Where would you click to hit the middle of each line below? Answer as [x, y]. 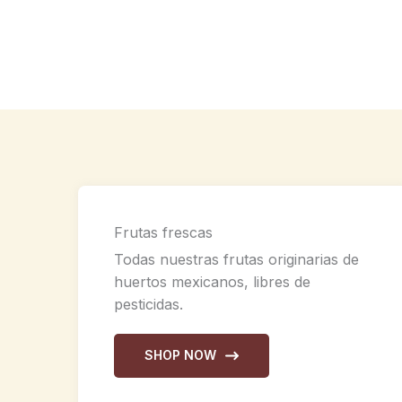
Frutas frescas [163, 232]
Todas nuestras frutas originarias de [236, 259]
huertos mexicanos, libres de [212, 281]
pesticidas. [149, 304]
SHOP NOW [180, 355]
